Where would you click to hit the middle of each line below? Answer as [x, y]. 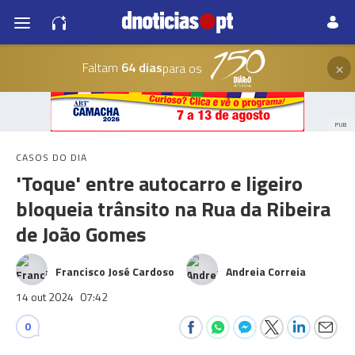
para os [182, 68]
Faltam [100, 67]
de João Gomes [81, 234]
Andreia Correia [266, 271]
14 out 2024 [46, 297]
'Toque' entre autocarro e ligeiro [159, 183]
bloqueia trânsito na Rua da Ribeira [173, 209]
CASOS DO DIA [52, 157]
